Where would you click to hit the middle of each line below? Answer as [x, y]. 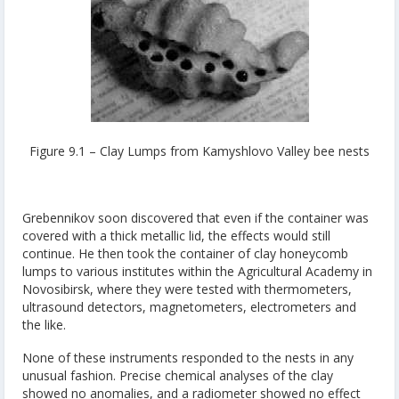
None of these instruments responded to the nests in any [188, 358]
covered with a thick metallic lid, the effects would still [176, 235]
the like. [44, 324]
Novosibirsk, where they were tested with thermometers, [187, 289]
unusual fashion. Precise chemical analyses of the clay [178, 376]
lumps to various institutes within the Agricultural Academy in [197, 271]
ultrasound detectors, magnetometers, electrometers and [189, 306]
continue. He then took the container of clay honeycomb [185, 253]
